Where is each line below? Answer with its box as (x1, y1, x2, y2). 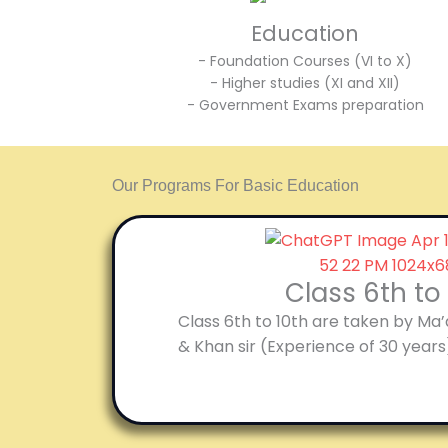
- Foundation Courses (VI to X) (198, 51, 413, 71)
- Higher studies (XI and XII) (210, 73, 401, 93)
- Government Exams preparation (186, 95, 424, 115)
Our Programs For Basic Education (112, 177, 359, 194)
